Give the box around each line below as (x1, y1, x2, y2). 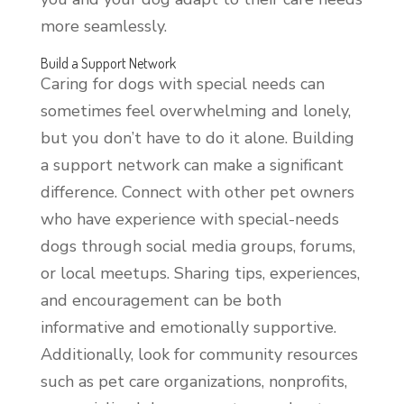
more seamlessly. (40, 14, 167, 37)
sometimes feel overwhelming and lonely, (40, 99, 351, 122)
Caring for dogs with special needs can (40, 72, 325, 95)
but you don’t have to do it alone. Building (40, 126, 354, 149)
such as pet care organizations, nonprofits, (40, 370, 347, 392)
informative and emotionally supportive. (40, 316, 336, 338)
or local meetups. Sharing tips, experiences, (40, 262, 360, 284)
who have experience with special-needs (40, 207, 339, 230)
